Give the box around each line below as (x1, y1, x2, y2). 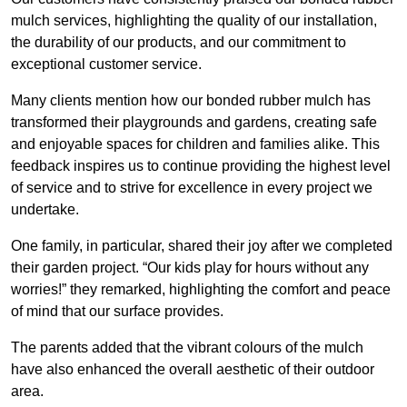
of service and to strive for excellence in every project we (11, 180, 372, 196)
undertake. (11, 202, 79, 218)
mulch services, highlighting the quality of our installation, (11, 13, 377, 29)
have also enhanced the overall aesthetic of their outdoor (11, 362, 374, 378)
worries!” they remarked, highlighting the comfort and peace (11, 282, 391, 298)
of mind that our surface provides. (11, 303, 223, 320)
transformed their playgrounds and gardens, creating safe (11, 114, 377, 131)
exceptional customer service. (11, 56, 202, 73)
